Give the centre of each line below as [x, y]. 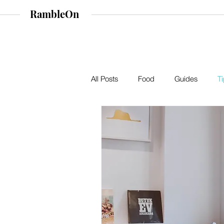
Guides [186, 78]
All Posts [104, 78]
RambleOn [56, 14]
